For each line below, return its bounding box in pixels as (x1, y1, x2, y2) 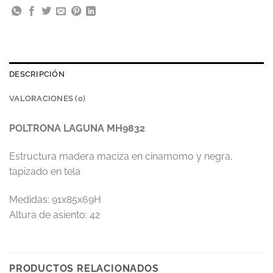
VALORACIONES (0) (9, 93, 86, 103)
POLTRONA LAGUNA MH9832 (9, 122, 145, 134)
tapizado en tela (9, 165, 80, 177)
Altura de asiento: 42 (9, 208, 100, 221)
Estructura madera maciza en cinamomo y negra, (9, 150, 233, 162)
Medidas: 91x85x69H (9, 193, 101, 205)
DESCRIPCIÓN (9, 69, 65, 79)
